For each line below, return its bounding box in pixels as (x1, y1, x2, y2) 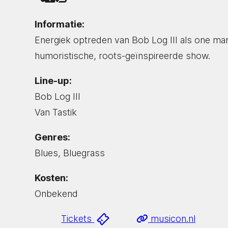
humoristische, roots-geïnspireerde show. (35, 50, 210, 61)
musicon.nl (148, 213, 195, 224)
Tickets (61, 213, 95, 224)
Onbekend (35, 188, 78, 199)
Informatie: (35, 18, 84, 30)
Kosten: (35, 172, 68, 183)
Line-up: (35, 75, 72, 86)
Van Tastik (35, 106, 77, 118)
